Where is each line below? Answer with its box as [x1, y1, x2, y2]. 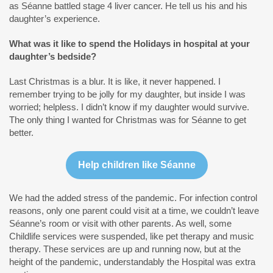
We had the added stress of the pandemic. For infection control [9, 193, 257, 203]
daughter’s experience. [9, 13, 100, 24]
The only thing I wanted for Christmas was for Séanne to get [9, 115, 246, 125]
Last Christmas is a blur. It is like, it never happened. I [9, 76, 221, 87]
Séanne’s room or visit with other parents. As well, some [9, 218, 232, 229]
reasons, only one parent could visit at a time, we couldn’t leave [9, 205, 259, 216]
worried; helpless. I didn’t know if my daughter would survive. [9, 102, 249, 112]
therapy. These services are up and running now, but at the [9, 244, 241, 254]
